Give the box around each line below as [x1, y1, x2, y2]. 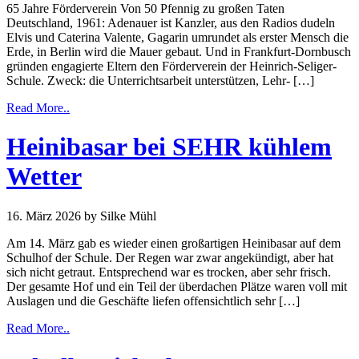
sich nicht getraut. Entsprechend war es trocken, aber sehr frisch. [6, 264, 331, 279]
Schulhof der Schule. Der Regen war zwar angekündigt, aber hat [6, 250, 333, 264]
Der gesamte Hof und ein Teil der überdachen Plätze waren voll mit [6, 279, 347, 293]
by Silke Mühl [84, 208, 156, 223]
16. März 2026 [6, 208, 81, 223]
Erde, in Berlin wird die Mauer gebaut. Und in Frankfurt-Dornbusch [6, 44, 351, 58]
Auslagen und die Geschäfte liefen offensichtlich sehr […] [6, 293, 300, 308]
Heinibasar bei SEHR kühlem [6, 132, 332, 162]
